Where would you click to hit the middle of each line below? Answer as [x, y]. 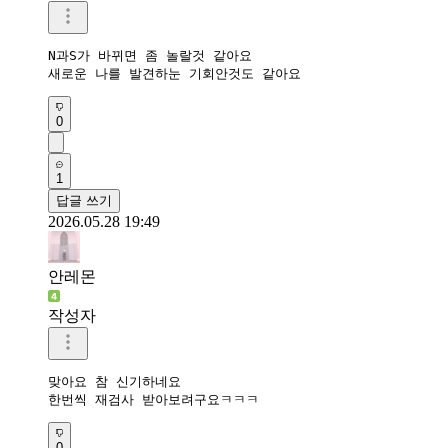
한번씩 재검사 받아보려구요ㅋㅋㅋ [153, 399]
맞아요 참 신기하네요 [118, 381]
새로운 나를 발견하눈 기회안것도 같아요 [174, 73]
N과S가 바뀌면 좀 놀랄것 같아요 [150, 55]
